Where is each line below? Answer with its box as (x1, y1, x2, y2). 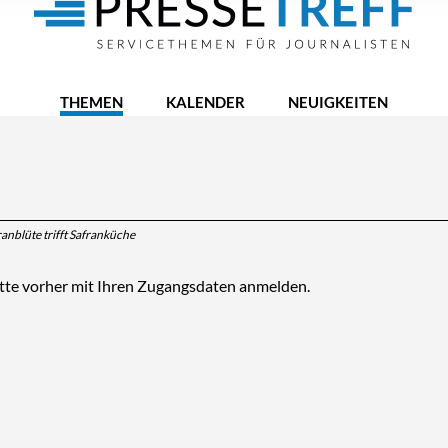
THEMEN (60, 93, 123, 111)
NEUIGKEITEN (288, 93, 388, 111)
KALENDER (166, 93, 245, 111)
